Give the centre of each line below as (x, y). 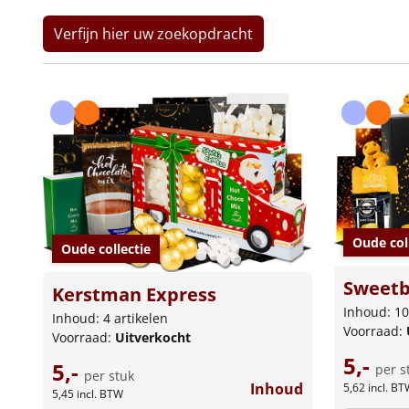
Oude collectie (106, 249)
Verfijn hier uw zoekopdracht (153, 33)
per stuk (109, 376)
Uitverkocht (153, 338)
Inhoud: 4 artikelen (110, 319)
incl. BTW (100, 394)
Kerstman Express (134, 295)
